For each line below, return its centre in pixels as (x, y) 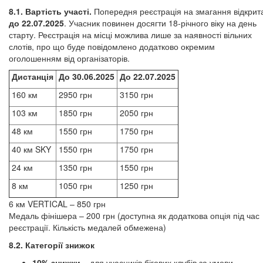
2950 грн (74, 95)
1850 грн (74, 113)
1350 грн (74, 167)
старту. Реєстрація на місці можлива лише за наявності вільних (130, 35)
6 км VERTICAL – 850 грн (57, 204)
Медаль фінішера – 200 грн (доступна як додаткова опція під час (134, 215)
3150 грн (135, 95)
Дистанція (33, 76)
